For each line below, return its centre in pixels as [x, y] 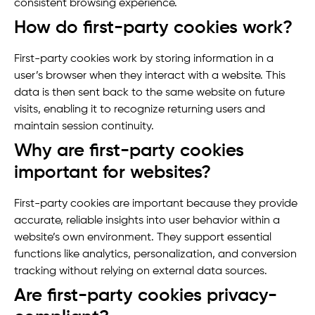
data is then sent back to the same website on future [149, 93]
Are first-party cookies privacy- [146, 296]
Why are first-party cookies [129, 152]
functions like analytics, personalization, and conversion [155, 255]
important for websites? [112, 173]
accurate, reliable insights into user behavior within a [147, 221]
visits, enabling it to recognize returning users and [140, 110]
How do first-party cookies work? [153, 28]
